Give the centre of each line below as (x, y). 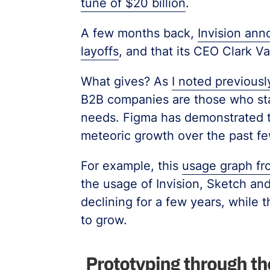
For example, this (131, 165)
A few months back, (139, 33)
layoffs (99, 51)
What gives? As (126, 81)
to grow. (104, 220)
